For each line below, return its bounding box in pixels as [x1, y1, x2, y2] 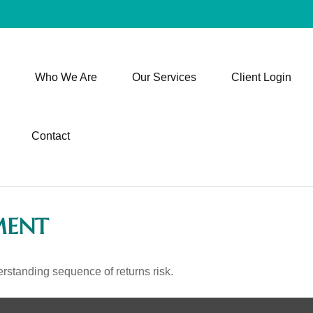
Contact [31, 130, 70, 142]
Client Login [231, 71, 291, 83]
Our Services [131, 71, 196, 83]
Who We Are [34, 71, 97, 83]
